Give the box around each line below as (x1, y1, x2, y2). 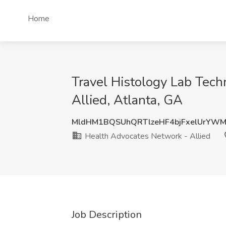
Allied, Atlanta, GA (72, 91, 183, 109)
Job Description (72, 208, 142, 221)
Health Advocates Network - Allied (83, 131, 210, 142)
